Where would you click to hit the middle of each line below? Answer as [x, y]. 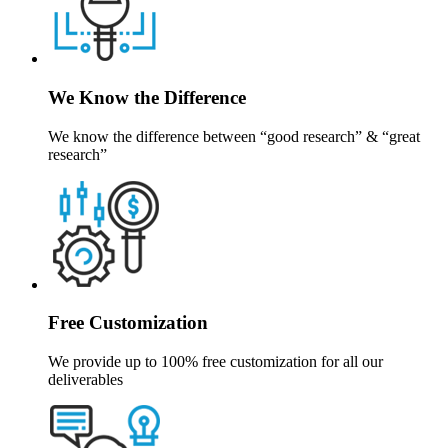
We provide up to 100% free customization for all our [215, 361]
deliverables [85, 379]
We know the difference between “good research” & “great [234, 136]
